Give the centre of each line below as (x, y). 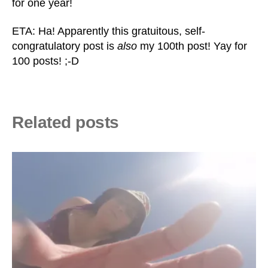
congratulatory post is (65, 46)
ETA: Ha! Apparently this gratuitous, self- (109, 31)
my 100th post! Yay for (192, 46)
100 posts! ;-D (45, 61)
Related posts (66, 122)
